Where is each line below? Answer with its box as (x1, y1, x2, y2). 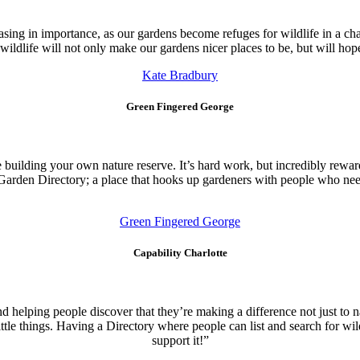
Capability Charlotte (133, 247, 227, 260)
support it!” (151, 333, 209, 348)
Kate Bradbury (142, 67, 218, 82)
